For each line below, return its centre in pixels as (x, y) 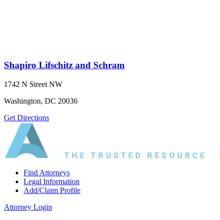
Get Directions (27, 118)
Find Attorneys (47, 173)
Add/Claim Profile (52, 191)
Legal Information (52, 182)
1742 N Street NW (33, 84)
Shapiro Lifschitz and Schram (64, 65)
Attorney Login (28, 207)
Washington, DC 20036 (41, 101)
